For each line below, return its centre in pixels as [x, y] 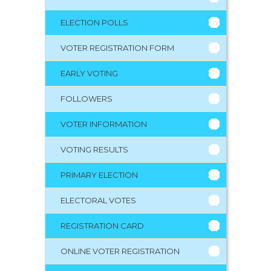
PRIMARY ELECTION [99, 175]
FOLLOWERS [87, 98]
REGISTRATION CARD [102, 225]
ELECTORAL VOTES [98, 200]
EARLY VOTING [89, 73]
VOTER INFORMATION [104, 124]
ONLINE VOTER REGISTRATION [120, 251]
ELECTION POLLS [94, 22]
